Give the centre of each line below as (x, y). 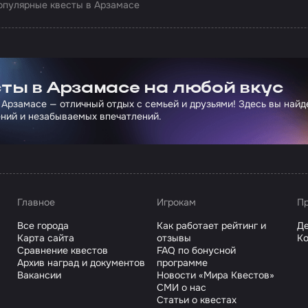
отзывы (174, 238)
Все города (43, 225)
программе (183, 263)
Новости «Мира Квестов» (216, 275)
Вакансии (39, 275)
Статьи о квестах (197, 300)
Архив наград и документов (81, 263)
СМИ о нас (182, 287)
